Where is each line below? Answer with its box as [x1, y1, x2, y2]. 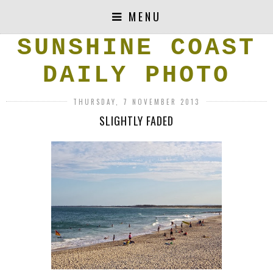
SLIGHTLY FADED [99, 113, 174, 129]
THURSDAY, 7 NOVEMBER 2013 [73, 97, 200, 107]
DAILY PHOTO [43, 62, 230, 89]
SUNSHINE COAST [17, 34, 256, 62]
